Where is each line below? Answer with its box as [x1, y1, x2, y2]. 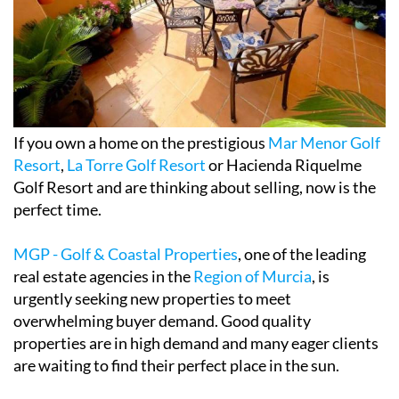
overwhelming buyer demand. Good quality [13, 310, 311, 330]
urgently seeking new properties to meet [13, 288, 291, 308]
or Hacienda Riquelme [206, 154, 362, 175]
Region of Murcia [193, 265, 312, 286]
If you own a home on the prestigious [13, 132, 268, 152]
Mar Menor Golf [268, 132, 380, 152]
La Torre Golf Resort [67, 154, 206, 175]
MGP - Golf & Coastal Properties [13, 243, 238, 264]
